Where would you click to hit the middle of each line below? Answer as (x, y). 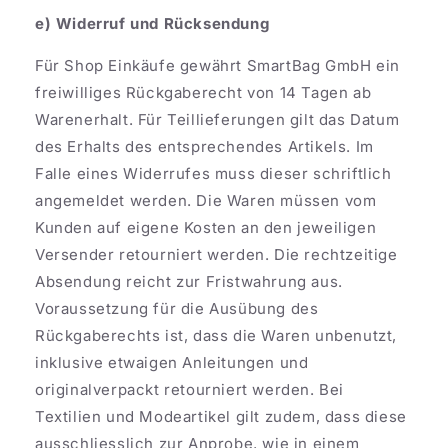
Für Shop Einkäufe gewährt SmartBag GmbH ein (217, 65)
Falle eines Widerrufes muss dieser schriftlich (213, 173)
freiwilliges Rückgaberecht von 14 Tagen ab (203, 92)
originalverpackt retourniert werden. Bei (190, 389)
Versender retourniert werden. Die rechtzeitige (216, 254)
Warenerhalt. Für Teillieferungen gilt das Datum (217, 119)
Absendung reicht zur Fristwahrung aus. (189, 281)
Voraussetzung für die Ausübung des (177, 308)
